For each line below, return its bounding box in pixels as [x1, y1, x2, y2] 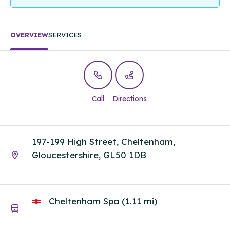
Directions [112, 94, 147, 104]
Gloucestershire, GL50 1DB [32, 149, 146, 160]
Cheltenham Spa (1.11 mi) [46, 196, 157, 207]
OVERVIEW [10, 31, 48, 40]
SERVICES [48, 31, 82, 40]
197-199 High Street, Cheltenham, [32, 136, 175, 147]
